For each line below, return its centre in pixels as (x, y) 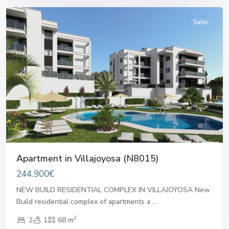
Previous (36, 80)
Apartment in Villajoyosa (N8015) (87, 158)
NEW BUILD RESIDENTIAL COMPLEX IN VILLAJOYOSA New (113, 190)
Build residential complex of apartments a (84, 201)
